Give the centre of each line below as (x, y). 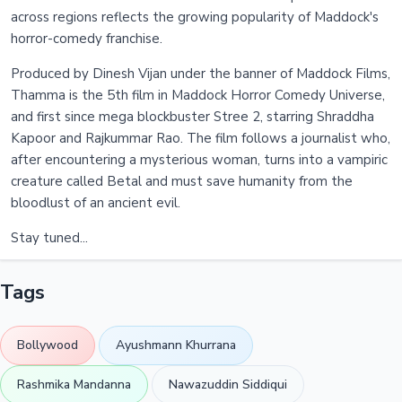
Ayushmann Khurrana (176, 345)
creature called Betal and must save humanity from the (182, 181)
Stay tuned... (49, 237)
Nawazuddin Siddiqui (228, 384)
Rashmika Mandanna (74, 384)
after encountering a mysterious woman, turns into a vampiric (199, 159)
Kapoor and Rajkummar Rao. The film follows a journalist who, (201, 138)
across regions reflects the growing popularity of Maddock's (195, 17)
